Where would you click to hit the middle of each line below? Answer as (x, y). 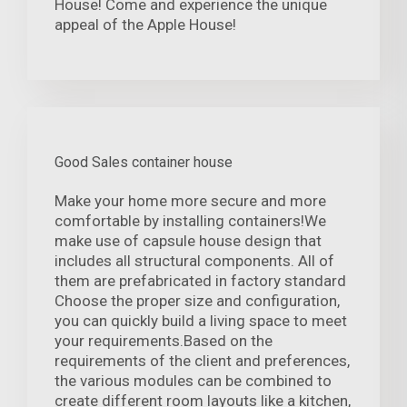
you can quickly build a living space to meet (201, 321)
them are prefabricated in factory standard (200, 281)
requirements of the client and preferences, (202, 361)
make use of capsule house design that (188, 241)
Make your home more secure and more (190, 201)
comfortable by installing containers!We (190, 221)
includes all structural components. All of (194, 261)
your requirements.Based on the (164, 341)
